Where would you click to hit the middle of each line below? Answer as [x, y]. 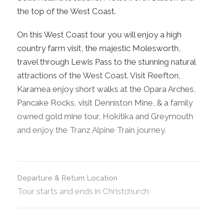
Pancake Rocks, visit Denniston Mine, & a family [105, 102]
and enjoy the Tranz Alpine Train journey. [91, 130]
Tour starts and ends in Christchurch [83, 191]
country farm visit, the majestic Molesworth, [99, 48]
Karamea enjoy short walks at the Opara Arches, [106, 89]
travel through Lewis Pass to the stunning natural [106, 62]
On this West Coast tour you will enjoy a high [99, 34]
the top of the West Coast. [66, 11]
